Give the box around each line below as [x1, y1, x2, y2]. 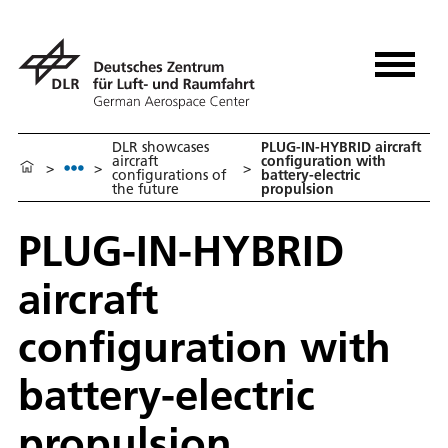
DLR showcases [112, 137, 209, 156]
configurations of [112, 165, 226, 184]
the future [112, 179, 179, 198]
